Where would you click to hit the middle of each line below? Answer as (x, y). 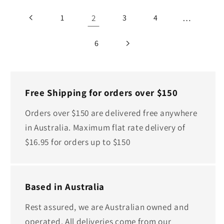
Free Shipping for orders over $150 (101, 93)
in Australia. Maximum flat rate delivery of (105, 127)
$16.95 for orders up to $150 (78, 141)
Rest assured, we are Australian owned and (107, 206)
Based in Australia (65, 187)
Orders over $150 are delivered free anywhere (111, 112)
